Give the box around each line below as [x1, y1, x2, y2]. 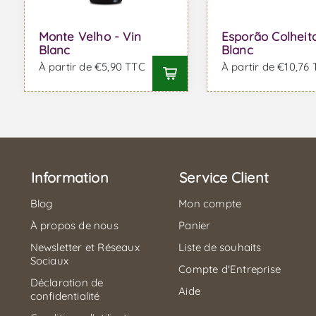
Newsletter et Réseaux [30, 241, 140, 255]
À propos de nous [30, 219, 119, 233]
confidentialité [30, 289, 100, 303]
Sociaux [30, 254, 68, 268]
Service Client [179, 169, 269, 187]
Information [30, 169, 109, 187]
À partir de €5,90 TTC [38, 59, 145, 73]
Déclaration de [30, 276, 104, 290]
